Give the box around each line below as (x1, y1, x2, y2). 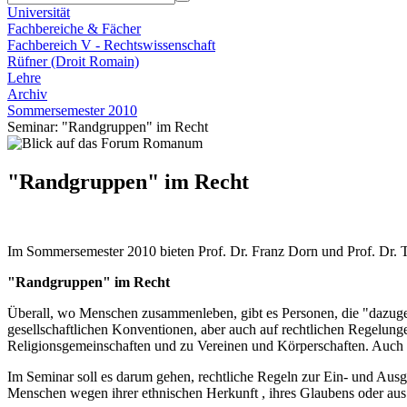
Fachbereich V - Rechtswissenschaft (7, 37, 215, 53)
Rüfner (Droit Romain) (7, 54, 139, 69)
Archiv (7, 86, 47, 102)
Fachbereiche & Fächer (7, 21, 141, 36)
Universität (7, 5, 70, 20)
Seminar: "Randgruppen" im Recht (7, 119, 208, 134)
